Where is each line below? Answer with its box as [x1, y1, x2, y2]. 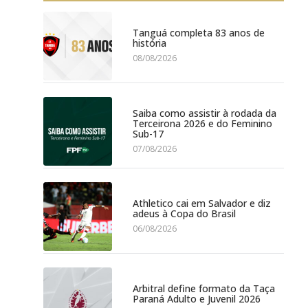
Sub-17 [133, 126, 164, 140]
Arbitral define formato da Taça [133, 282, 275, 296]
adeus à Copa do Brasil [133, 207, 236, 221]
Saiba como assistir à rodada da [133, 106, 276, 120]
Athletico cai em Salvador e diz [133, 197, 271, 210]
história [133, 36, 166, 50]
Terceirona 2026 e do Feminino [133, 116, 272, 130]
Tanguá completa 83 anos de [133, 26, 265, 40]
